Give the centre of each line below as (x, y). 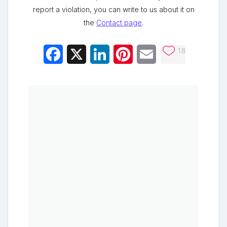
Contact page (119, 23)
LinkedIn (125, 54)
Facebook (82, 54)
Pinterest (149, 54)
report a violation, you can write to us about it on (113, 10)
